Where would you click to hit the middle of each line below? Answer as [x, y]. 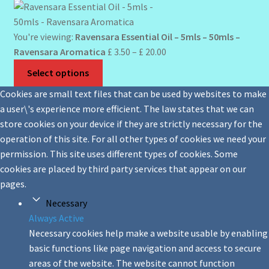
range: [178, 66]
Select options [58, 72]
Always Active [56, 218]
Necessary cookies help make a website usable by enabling [148, 233]
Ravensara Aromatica [59, 51]
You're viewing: [44, 36]
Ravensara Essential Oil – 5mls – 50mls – [157, 36]
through [183, 96]
